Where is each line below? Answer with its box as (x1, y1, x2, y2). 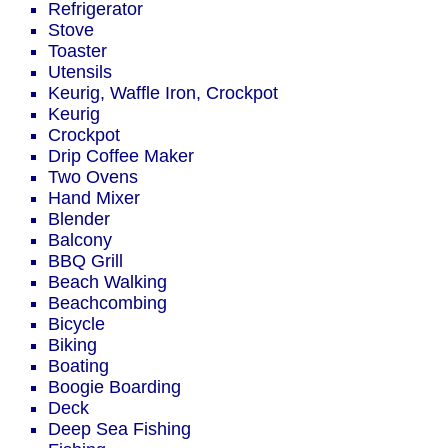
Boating (48, 356, 109, 377)
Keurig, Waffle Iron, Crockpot (48, 83, 278, 104)
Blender (48, 209, 110, 230)
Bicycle (48, 314, 105, 335)
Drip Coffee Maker (48, 146, 194, 167)
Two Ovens (48, 167, 138, 188)
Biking (48, 335, 97, 356)
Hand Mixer (48, 188, 140, 209)
